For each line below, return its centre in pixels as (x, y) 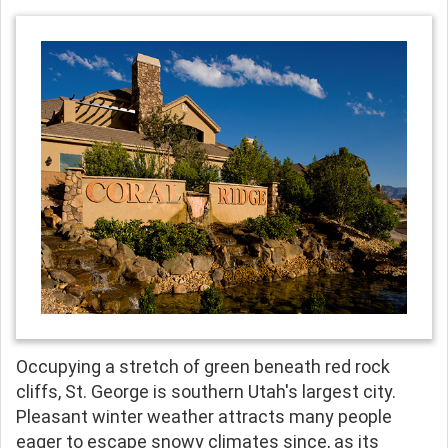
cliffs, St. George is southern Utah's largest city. (206, 391)
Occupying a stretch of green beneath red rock (203, 366)
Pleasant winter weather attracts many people (204, 416)
